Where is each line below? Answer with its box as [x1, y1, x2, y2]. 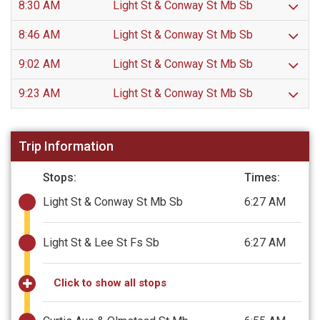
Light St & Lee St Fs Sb [43, 235, 159, 249]
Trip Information [19, 139, 114, 154]
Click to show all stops [54, 276, 166, 289]
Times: [244, 170, 280, 184]
